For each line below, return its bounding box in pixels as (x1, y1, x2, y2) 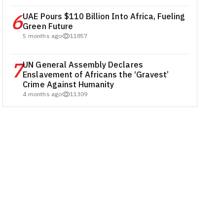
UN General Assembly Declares (23, 59, 143, 71)
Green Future (23, 20, 73, 33)
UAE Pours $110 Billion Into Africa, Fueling (23, 10, 185, 23)
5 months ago (23, 32, 62, 40)
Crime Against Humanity (23, 78, 114, 91)
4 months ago (23, 90, 62, 99)
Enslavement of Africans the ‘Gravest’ (23, 69, 169, 81)
